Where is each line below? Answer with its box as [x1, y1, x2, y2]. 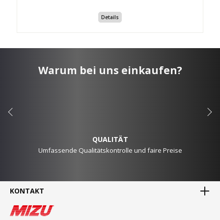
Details [101, 14, 119, 21]
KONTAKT [10, 186, 44, 195]
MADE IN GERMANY [77, 208, 143, 218]
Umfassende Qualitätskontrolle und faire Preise [38, 145, 182, 155]
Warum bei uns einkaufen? [38, 63, 182, 77]
